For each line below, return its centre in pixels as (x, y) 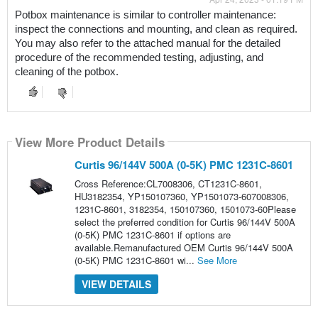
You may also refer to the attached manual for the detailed (147, 44)
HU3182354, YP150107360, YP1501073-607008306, (181, 197)
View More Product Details (89, 142)
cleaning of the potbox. (66, 72)
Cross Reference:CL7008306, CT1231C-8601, (168, 184)
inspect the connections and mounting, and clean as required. (156, 29)
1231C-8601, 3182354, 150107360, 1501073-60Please (185, 209)
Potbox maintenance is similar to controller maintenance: (145, 15)
